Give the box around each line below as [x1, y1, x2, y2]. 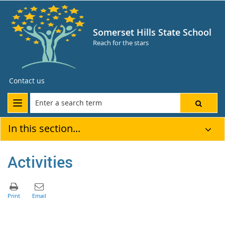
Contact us [9, 76, 45, 85]
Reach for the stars [93, 38, 149, 47]
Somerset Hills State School [93, 26, 211, 38]
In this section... [8, 122, 80, 135]
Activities [8, 151, 73, 172]
